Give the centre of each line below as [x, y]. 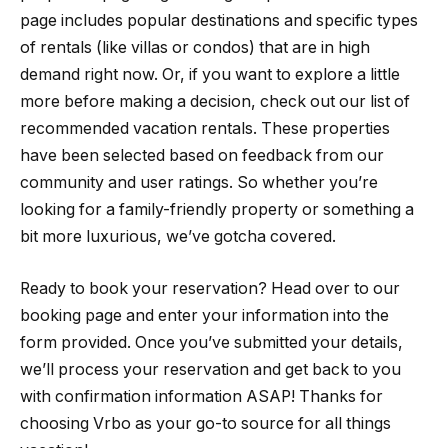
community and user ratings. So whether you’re [199, 183]
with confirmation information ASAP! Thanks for [201, 396]
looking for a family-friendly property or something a [217, 210]
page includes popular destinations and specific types [219, 21]
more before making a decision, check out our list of [215, 102]
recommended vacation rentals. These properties [205, 129]
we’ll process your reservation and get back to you [210, 369]
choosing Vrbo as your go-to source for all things [205, 423]
